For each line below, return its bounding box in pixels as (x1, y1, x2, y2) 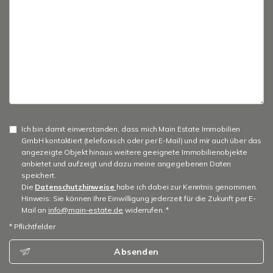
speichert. (21, 171, 56, 180)
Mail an (21, 205, 48, 214)
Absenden (114, 246, 159, 257)
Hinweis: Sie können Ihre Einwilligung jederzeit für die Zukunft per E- (21, 194, 256, 203)
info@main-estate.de (48, 205, 124, 214)
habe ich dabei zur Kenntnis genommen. (116, 182, 258, 191)
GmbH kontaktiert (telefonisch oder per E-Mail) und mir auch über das (21, 136, 262, 145)
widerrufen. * (123, 205, 169, 214)
